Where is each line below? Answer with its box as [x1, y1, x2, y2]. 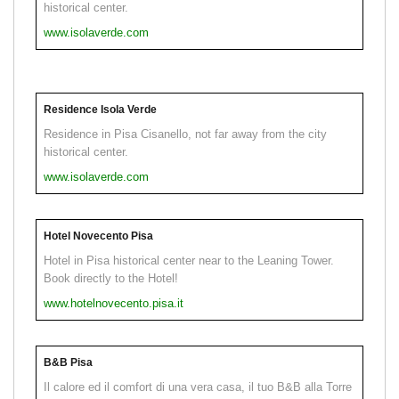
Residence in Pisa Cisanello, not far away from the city [44, 127, 327, 142]
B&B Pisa [44, 356, 93, 370]
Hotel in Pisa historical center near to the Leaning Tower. [44, 254, 334, 268]
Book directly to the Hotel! [44, 272, 178, 286]
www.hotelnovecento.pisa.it [44, 297, 183, 311]
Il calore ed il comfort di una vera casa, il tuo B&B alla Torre [44, 380, 352, 395]
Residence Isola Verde [44, 103, 157, 117]
